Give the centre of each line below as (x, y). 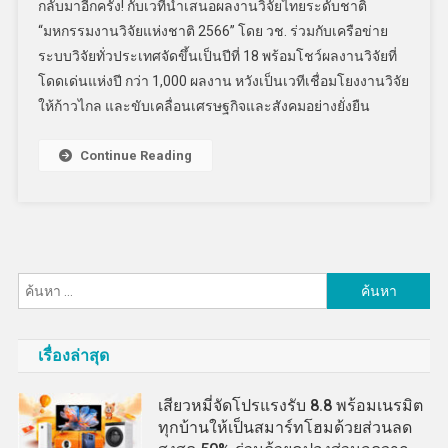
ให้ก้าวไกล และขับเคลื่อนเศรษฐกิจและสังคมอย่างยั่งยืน (204, 106)
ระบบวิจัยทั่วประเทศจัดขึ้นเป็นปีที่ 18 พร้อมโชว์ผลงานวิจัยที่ (218, 56)
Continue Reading (136, 156)
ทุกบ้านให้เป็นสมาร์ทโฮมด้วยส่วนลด (285, 428)
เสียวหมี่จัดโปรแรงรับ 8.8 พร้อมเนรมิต (291, 406)
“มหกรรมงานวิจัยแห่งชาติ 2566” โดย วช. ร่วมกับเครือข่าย (213, 31)
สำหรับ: (349, 309)
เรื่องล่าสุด (73, 356)
